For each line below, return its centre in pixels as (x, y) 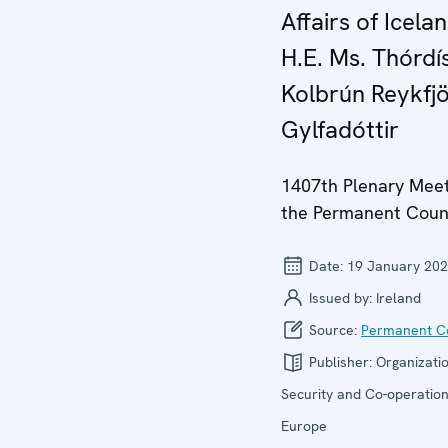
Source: (333, 330)
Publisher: (340, 362)
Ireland (398, 298)
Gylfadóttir (340, 129)
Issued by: (340, 298)
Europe (304, 426)
